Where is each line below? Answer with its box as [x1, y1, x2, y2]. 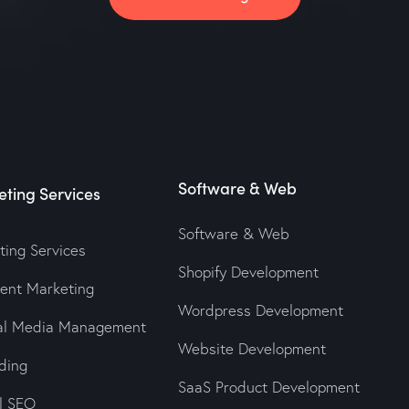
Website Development [177, 339, 326, 359]
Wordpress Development [177, 300, 343, 320]
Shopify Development [177, 262, 319, 282]
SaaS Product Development [177, 377, 360, 397]
